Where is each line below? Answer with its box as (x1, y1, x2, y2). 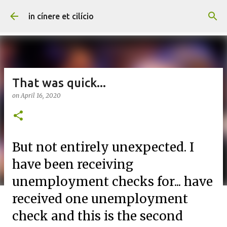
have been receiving (12, 157, 133, 172)
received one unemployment (12, 191, 188, 207)
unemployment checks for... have (12, 174, 213, 190)
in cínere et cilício (28, 12, 94, 21)
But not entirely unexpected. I (12, 139, 194, 155)
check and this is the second (12, 208, 183, 224)
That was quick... (12, 76, 106, 90)
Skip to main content (75, 8, 152, 17)
